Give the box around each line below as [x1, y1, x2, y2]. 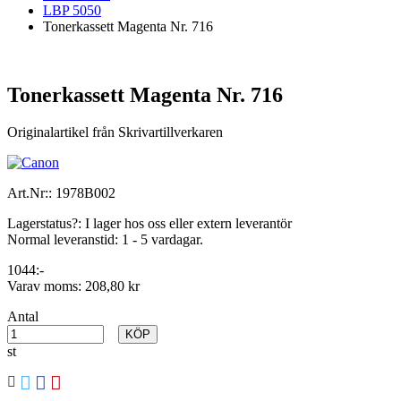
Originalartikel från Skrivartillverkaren [7, 124, 223, 141]
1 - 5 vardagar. [122, 232, 203, 248]
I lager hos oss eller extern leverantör [85, 216, 292, 232]
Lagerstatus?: [7, 216, 85, 232]
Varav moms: [7, 278, 85, 294]
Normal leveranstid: [7, 232, 122, 248]
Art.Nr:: [7, 185, 55, 201]
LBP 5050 [43, 2, 101, 18]
